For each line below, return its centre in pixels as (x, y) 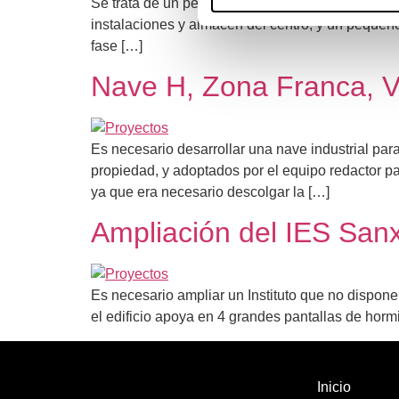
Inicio (334, 387)
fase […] (117, 45)
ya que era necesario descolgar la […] (210, 191)
